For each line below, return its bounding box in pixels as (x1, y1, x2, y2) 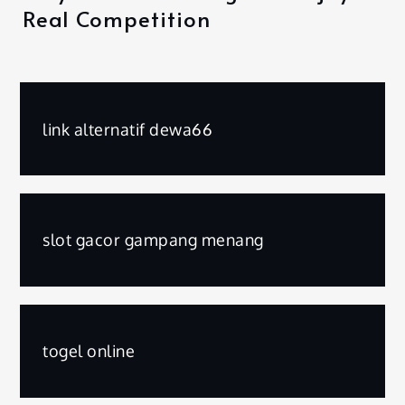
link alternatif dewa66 (42, 118, 213, 139)
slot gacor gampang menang (42, 230, 264, 250)
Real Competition (22, 4, 211, 34)
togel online (42, 341, 136, 362)
